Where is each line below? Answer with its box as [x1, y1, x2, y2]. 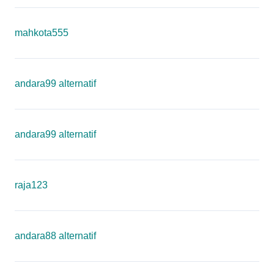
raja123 [15, 180, 48, 190]
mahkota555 [15, 28, 68, 38]
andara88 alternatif [15, 231, 96, 241]
